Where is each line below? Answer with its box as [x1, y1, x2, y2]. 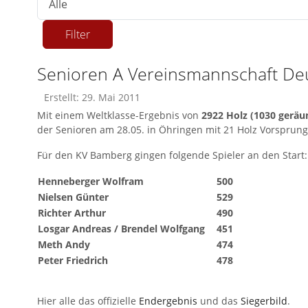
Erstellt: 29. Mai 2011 [44, 91, 140, 104]
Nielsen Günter [38, 190, 109, 203]
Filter [65, 27, 90, 42]
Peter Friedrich [38, 254, 108, 267]
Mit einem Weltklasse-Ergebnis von [37, 109, 201, 122]
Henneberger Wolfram [38, 175, 144, 188]
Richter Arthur [38, 206, 106, 219]
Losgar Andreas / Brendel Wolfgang [38, 222, 205, 235]
